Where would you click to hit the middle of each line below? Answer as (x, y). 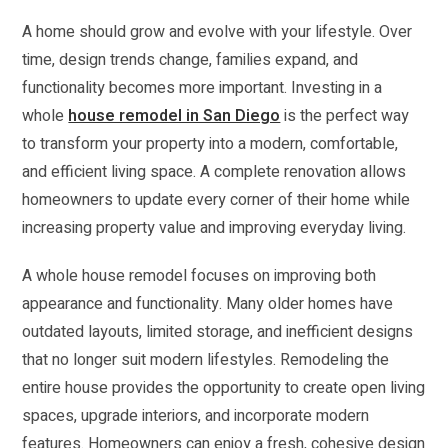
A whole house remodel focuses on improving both (199, 276)
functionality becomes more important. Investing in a (202, 88)
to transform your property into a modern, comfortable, (210, 144)
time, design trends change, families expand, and (190, 60)
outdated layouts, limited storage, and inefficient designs (218, 332)
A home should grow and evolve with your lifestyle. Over (217, 32)
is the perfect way (345, 116)
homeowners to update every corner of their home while (216, 200)
